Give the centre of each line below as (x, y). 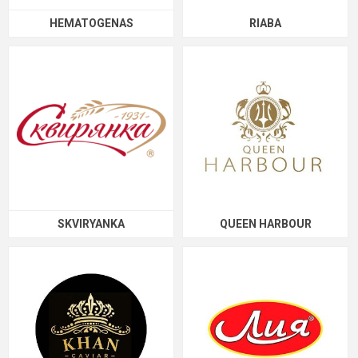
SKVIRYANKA (91, 224)
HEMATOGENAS (91, 23)
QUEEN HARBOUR (265, 224)
